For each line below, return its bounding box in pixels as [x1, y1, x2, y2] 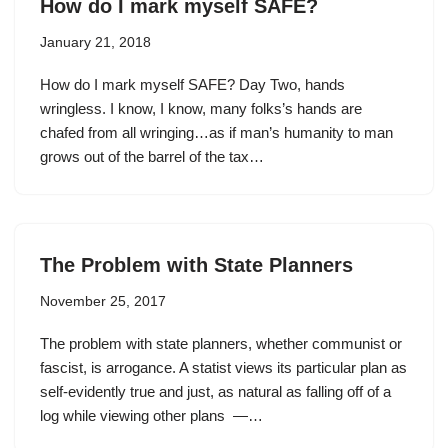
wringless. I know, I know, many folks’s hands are [40, 100, 362, 117]
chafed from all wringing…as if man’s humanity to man [40, 124, 393, 141]
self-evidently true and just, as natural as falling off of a [40, 383, 391, 400]
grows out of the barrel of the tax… [40, 148, 268, 165]
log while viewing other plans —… [40, 407, 267, 424]
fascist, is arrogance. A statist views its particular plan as [40, 359, 407, 376]
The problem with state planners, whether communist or [40, 335, 402, 352]
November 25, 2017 [40, 294, 166, 309]
